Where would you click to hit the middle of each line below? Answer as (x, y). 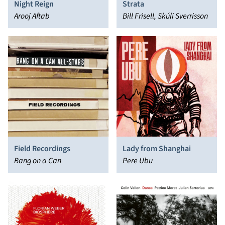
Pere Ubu (138, 161)
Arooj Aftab (32, 16)
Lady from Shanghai (157, 149)
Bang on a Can (38, 161)
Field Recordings (42, 149)
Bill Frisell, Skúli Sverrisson (165, 16)
